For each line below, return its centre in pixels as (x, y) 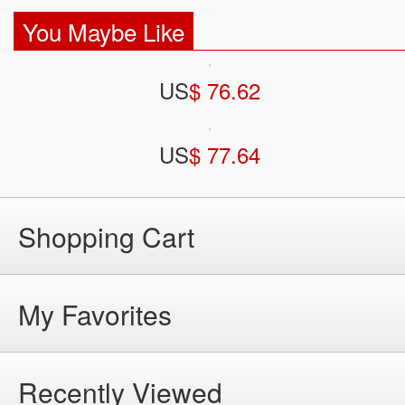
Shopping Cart (106, 237)
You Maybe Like (104, 32)
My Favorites (95, 315)
